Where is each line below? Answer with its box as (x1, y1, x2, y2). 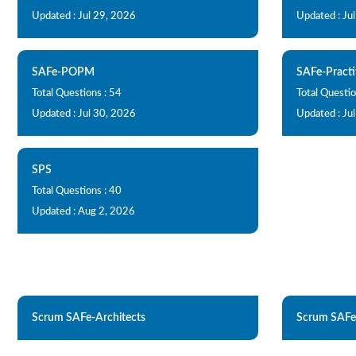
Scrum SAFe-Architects (32, 312, 145, 323)
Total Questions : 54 (32, 88, 122, 99)
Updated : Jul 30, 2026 (32, 109, 136, 119)
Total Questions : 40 (32, 186, 122, 196)
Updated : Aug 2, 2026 (32, 207, 135, 217)
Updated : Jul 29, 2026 (32, 11, 136, 21)
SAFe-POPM (32, 67, 95, 78)
